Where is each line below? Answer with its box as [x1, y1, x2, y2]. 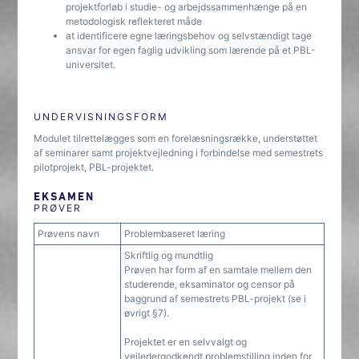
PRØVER [34, 202, 83, 214]
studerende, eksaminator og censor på [124, 278, 296, 290]
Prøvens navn [38, 228, 100, 240]
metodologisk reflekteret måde [66, 15, 203, 27]
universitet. [66, 58, 116, 71]
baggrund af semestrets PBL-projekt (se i [124, 292, 307, 305]
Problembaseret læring [124, 228, 226, 240]
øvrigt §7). [124, 307, 170, 319]
